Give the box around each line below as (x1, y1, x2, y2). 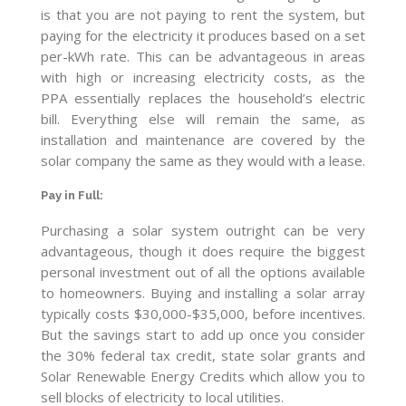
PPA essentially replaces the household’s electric (41, 89, 365, 108)
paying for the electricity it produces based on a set (41, 26, 365, 45)
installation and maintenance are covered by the (41, 130, 365, 150)
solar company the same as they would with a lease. (41, 151, 365, 170)
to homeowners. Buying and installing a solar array (41, 283, 365, 302)
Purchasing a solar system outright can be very (41, 220, 365, 239)
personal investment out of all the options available (41, 262, 365, 281)
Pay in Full (41, 188, 100, 203)
